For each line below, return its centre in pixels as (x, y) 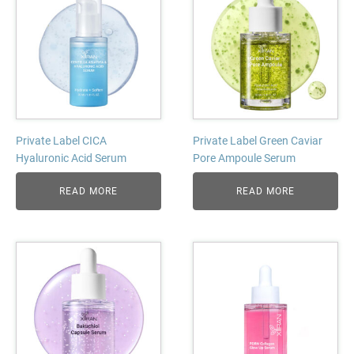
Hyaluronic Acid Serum (71, 158)
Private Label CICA (61, 141)
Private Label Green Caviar (258, 141)
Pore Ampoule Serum (244, 158)
